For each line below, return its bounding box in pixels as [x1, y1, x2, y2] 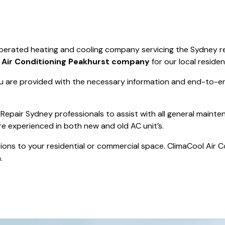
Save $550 [176, 5, 218, 15]
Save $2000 [4, 31, 53, 41]
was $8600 [7, 6, 49, 16]
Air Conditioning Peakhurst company [2, 58, 152, 69]
